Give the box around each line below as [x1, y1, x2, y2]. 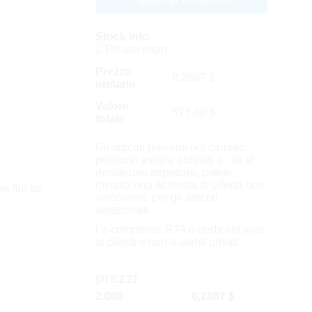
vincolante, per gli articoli [95, 192, 218, 203]
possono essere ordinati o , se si [95, 154, 254, 166]
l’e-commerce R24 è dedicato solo [95, 224, 264, 235]
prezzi [95, 270, 138, 286]
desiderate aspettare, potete [95, 166, 233, 178]
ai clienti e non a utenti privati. [95, 236, 242, 248]
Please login [102, 43, 167, 55]
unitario [95, 78, 136, 90]
